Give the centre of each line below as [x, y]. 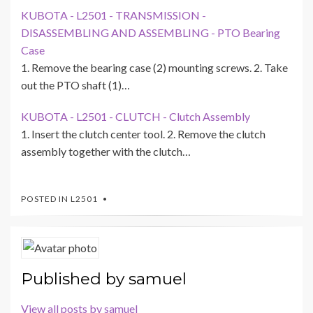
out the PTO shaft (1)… [75, 85]
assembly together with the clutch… [106, 152]
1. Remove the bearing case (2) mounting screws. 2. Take [154, 68]
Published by [75, 279]
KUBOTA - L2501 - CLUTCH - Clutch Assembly [136, 117]
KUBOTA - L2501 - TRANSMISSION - [114, 15]
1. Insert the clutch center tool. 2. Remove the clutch [143, 134]
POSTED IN [46, 199]
